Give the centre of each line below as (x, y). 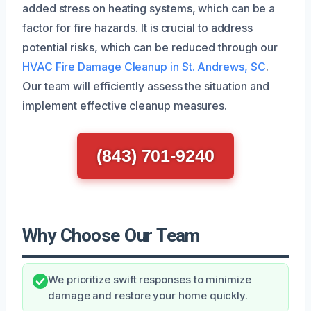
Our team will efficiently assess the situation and (146, 86)
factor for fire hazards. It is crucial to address (138, 27)
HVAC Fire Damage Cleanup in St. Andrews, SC (144, 66)
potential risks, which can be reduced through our (150, 47)
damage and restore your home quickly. (148, 295)
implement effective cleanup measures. (125, 105)
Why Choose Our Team (111, 235)
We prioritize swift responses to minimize (150, 279)
